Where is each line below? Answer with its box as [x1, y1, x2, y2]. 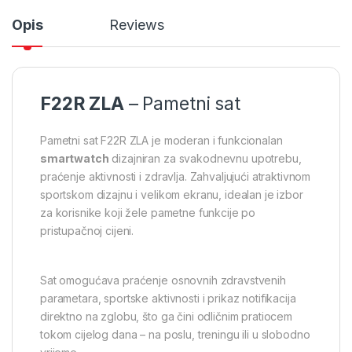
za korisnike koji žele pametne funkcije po [40, 205, 256, 219]
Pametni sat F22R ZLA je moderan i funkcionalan [40, 133, 283, 147]
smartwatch [40, 151, 109, 165]
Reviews [109, 16, 164, 33]
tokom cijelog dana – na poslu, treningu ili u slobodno [40, 327, 310, 341]
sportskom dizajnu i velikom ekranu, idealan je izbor [40, 187, 303, 201]
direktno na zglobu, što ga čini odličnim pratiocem [40, 309, 292, 323]
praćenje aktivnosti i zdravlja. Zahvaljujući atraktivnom [40, 169, 311, 183]
